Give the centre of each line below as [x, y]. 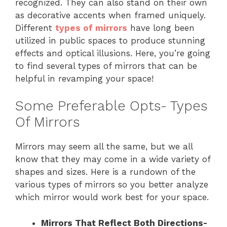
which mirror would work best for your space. [112, 197]
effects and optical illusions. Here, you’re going [113, 53]
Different [35, 28]
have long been [161, 28]
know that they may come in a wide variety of [113, 159]
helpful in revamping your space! [84, 78]
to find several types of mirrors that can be [106, 66]
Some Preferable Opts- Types [111, 106]
